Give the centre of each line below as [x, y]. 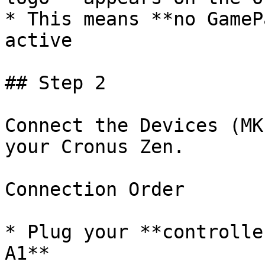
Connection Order [95, 189]
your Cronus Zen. [95, 147]
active [38, 40]
